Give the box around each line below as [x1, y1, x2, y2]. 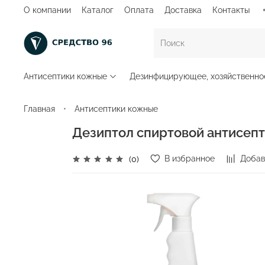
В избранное [164, 154, 215, 164]
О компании [24, 5, 71, 15]
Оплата [124, 5, 154, 15]
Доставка [164, 5, 202, 15]
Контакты [212, 5, 250, 15]
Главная [24, 104, 55, 114]
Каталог [82, 5, 114, 15]
